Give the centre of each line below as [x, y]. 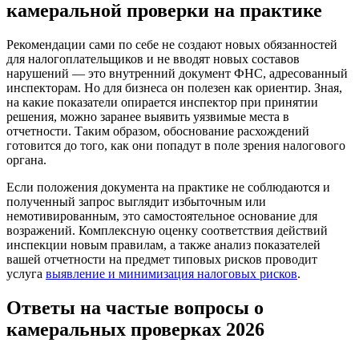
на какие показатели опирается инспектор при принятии [162, 102]
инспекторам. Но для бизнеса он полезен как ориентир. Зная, [174, 87]
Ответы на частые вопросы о [135, 307]
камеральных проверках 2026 [135, 329]
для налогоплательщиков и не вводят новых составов [153, 58]
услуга [26, 273]
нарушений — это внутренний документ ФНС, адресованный [177, 73]
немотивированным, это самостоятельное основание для [162, 216]
